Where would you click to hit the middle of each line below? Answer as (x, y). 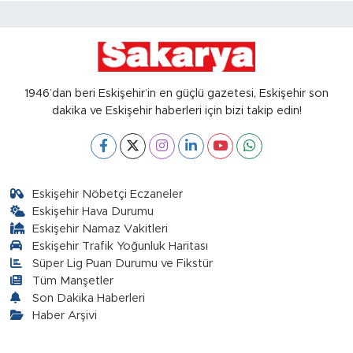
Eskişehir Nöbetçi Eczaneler (108, 194)
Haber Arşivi (65, 315)
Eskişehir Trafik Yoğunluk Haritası (121, 246)
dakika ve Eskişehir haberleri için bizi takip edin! (176, 110)
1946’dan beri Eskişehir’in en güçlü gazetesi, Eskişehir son (176, 93)
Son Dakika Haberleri (89, 298)
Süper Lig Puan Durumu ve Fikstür (123, 263)
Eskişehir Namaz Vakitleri (100, 229)
